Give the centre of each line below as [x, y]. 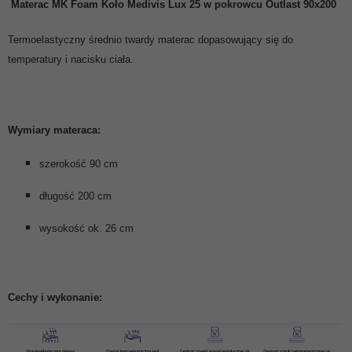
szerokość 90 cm [79, 163]
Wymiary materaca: [54, 130]
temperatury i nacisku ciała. [71, 59]
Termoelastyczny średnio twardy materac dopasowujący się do [150, 39]
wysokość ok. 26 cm [86, 228]
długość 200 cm [75, 196]
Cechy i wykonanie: [55, 297]
